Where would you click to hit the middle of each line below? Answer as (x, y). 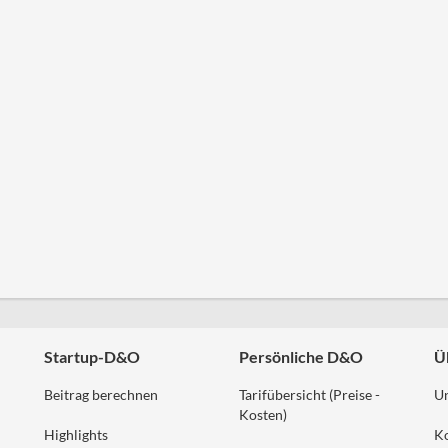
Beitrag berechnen (101, 394)
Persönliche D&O (301, 356)
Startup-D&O (92, 356)
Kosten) (263, 414)
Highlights (76, 434)
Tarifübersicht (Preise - (309, 394)
